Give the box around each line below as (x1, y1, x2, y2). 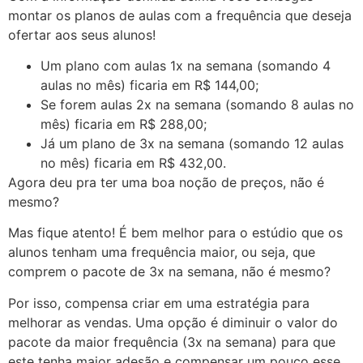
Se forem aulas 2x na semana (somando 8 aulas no (41, 96, 354, 113)
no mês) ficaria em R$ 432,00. (41, 155, 226, 172)
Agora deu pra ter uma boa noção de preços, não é (8, 174, 324, 191)
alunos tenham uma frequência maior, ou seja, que (8, 244, 315, 261)
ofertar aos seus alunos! (8, 26, 156, 43)
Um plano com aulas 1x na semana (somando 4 (41, 58, 331, 75)
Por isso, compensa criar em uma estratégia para (8, 294, 310, 311)
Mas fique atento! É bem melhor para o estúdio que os (8, 224, 343, 241)
